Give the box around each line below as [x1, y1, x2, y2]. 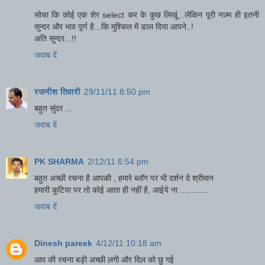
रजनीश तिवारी [34, 86, 80, 96]
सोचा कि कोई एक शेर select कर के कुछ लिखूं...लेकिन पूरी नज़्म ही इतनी [34, 9, 259, 20]
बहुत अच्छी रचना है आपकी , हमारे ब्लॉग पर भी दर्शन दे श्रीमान [34, 173, 214, 183]
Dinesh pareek [34, 238, 92, 248]
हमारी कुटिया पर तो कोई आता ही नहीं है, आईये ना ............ [34, 185, 208, 195]
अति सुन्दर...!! [34, 33, 76, 43]
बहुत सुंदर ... [34, 103, 72, 113]
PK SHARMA [34, 156, 84, 166]
